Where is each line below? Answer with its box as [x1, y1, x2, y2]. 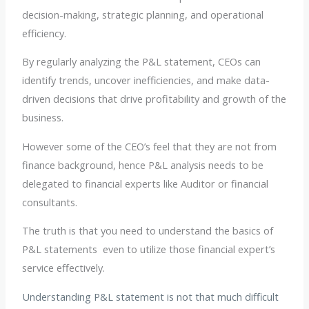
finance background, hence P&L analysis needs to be [22, 157, 264, 172]
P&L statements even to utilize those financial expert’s [22, 242, 276, 257]
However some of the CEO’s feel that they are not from [22, 139, 277, 153]
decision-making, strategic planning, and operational [22, 7, 264, 21]
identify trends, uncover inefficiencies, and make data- [22, 73, 270, 88]
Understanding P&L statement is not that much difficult [22, 290, 279, 303]
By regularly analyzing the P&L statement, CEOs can [22, 54, 261, 69]
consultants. [22, 195, 78, 209]
